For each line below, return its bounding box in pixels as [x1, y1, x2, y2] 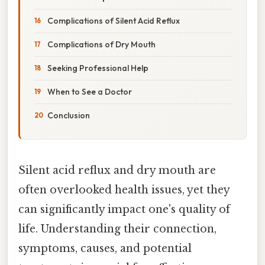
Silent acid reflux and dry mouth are [18, 163, 216, 177]
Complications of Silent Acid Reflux [47, 15, 180, 26]
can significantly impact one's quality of [18, 202, 230, 216]
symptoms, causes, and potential [18, 241, 192, 255]
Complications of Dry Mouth [47, 38, 156, 50]
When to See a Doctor [47, 86, 132, 97]
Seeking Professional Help [47, 62, 148, 73]
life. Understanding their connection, [18, 222, 216, 235]
